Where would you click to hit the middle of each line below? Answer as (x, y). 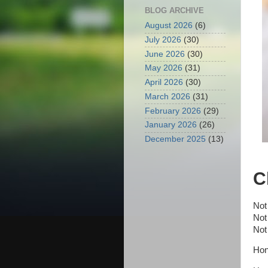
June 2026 (165, 54)
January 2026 (171, 125)
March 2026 (167, 96)
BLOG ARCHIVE (174, 11)
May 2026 (164, 68)
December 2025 (175, 139)
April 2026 (164, 83)
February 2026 (173, 111)
